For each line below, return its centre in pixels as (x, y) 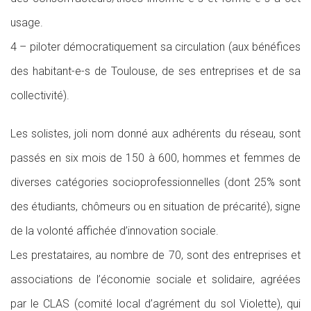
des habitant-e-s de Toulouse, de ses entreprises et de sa (155, 71)
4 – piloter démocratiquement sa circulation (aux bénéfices (155, 47)
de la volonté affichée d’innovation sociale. (115, 231)
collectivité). (40, 95)
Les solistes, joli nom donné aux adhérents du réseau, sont (155, 134)
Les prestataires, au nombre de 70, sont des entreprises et (155, 255)
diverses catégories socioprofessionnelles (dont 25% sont (155, 182)
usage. (27, 23)
